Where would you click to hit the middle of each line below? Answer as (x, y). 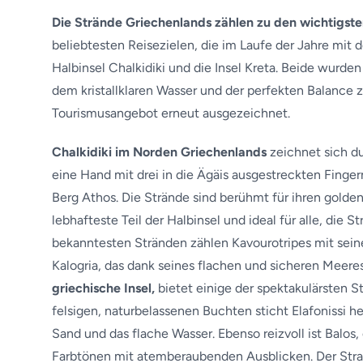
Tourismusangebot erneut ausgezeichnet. (171, 113)
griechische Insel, (103, 288)
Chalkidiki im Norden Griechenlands (159, 152)
